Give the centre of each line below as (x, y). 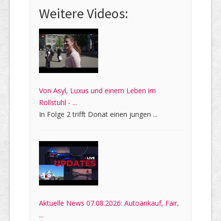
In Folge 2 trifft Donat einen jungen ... (98, 114)
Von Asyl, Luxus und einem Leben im (97, 91)
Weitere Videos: (84, 14)
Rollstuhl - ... (58, 103)
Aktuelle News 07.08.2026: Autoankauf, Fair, (109, 203)
